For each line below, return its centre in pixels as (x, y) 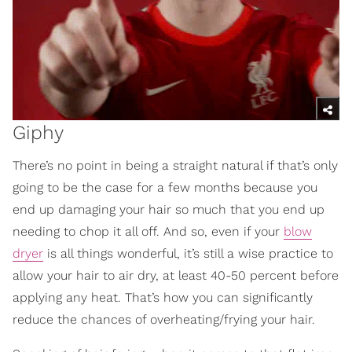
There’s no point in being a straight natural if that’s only (175, 165)
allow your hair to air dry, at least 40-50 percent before (176, 275)
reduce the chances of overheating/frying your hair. (164, 319)
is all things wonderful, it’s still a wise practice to (188, 253)
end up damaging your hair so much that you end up (169, 209)
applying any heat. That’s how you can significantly (163, 297)
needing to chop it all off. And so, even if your (148, 231)
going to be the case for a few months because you (165, 187)
